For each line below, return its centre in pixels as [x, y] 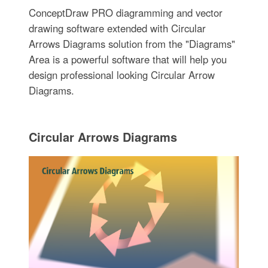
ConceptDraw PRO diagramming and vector [125, 12]
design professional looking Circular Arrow [121, 74]
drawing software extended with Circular [117, 28]
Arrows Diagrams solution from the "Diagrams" [132, 43]
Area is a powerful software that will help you [127, 59]
